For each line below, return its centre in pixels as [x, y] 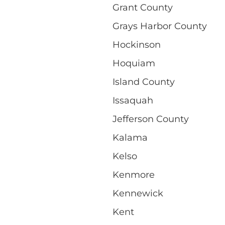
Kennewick [138, 193]
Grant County [143, 7]
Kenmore [134, 175]
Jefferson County [151, 119]
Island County [144, 82]
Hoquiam [134, 63]
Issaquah [133, 100]
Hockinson [137, 44]
